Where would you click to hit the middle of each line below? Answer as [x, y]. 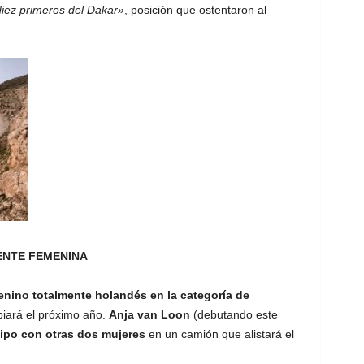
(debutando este [234, 314]
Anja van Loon [149, 314]
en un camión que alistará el [221, 334]
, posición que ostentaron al [195, 10]
